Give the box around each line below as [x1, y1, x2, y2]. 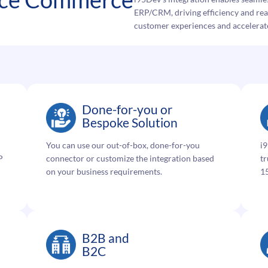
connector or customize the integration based [46, 153, 215, 164]
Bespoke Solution [82, 115, 178, 130]
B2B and [82, 230, 130, 246]
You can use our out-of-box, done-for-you [46, 140, 200, 151]
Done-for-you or [82, 102, 173, 117]
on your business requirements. [46, 166, 163, 177]
